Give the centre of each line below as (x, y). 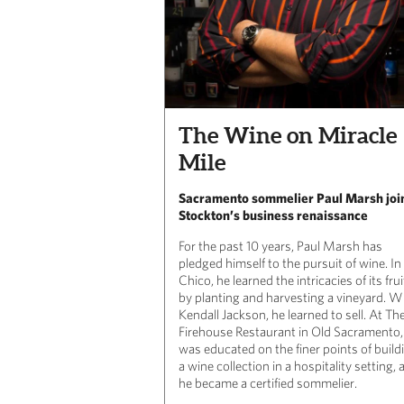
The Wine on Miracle (288, 136)
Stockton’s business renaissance (273, 216)
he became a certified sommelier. (268, 383)
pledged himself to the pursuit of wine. (283, 263)
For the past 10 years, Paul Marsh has (280, 246)
